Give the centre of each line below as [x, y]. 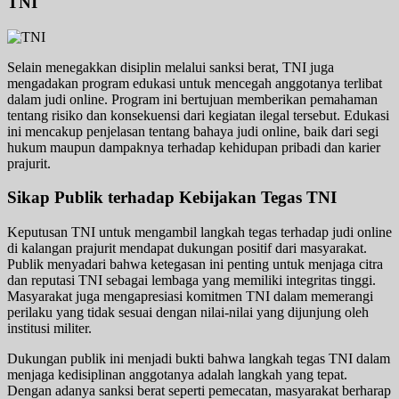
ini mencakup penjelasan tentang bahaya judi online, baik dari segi [193, 131]
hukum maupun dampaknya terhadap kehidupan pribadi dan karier [194, 147]
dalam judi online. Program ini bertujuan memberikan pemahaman [192, 99]
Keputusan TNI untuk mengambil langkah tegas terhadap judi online [199, 232]
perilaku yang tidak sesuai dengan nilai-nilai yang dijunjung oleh [188, 312]
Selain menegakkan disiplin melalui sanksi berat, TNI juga [171, 67]
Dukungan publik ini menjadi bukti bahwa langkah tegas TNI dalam [199, 358]
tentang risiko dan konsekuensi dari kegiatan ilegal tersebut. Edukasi [198, 115]
